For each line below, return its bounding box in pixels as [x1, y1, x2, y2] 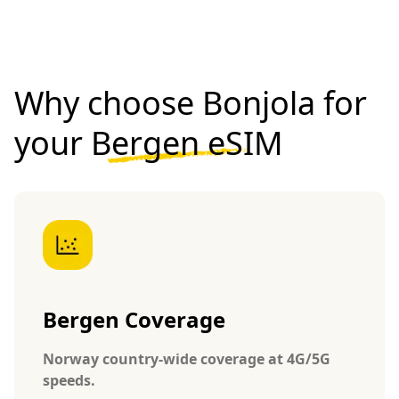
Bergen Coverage [43, 304, 225, 334]
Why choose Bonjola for [14, 80, 367, 125]
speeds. [43, 370, 95, 390]
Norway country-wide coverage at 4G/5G [43, 348, 330, 369]
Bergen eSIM [91, 120, 283, 165]
